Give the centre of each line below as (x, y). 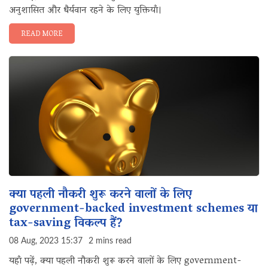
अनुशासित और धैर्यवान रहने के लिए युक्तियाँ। (86, 11)
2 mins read (110, 241)
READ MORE (42, 34)
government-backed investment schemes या (133, 209)
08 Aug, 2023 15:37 (46, 241)
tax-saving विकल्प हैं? (66, 224)
